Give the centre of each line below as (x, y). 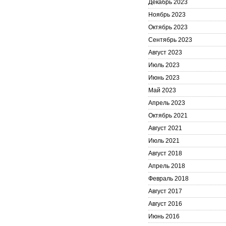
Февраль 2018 (168, 179)
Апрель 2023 (167, 103)
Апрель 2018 (167, 166)
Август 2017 (165, 191)
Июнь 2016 (164, 216)
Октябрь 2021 (168, 116)
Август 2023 (165, 52)
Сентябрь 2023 (170, 40)
